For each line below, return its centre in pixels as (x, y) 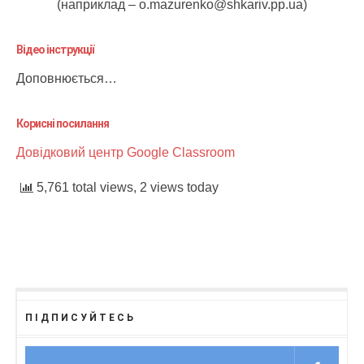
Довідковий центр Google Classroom (126, 152)
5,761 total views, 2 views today (126, 187)
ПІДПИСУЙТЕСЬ (80, 317)
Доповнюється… (67, 78)
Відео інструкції (55, 49)
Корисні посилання (63, 123)
